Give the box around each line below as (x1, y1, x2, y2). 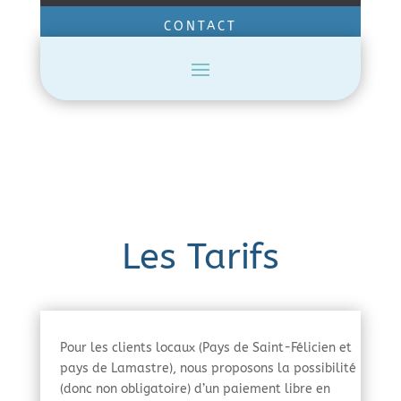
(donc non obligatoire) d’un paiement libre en (59, 380, 330, 397)
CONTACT (163, 18, 237, 34)
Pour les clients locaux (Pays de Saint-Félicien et (59, 339, 352, 355)
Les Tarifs (121, 235, 279, 277)
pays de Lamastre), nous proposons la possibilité (59, 360, 356, 376)
